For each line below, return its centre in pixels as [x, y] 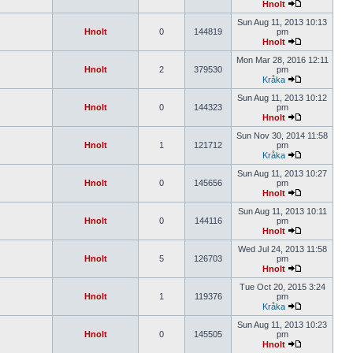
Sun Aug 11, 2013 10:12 [282, 98]
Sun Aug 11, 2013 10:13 [282, 22]
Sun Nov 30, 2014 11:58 [282, 136]
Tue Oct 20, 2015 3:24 [282, 287]
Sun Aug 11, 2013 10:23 [282, 325]
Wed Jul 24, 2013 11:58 [282, 249]
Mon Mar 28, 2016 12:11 [282, 60]
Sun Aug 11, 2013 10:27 [282, 173]
